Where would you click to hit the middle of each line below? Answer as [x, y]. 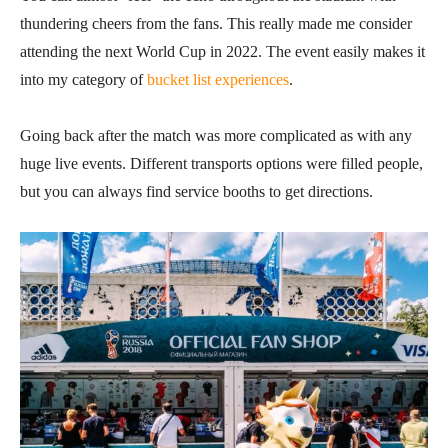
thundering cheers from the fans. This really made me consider [216, 24]
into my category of [83, 80]
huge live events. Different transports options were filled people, [221, 164]
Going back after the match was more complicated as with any [216, 136]
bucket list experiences [218, 80]
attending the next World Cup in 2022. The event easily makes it [222, 52]
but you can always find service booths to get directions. [196, 192]
